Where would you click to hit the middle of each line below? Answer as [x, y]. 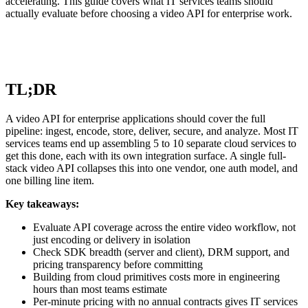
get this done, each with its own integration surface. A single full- [146, 155]
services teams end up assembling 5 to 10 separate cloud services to [151, 143]
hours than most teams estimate [100, 289]
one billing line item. [50, 180]
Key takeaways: [42, 203]
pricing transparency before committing [118, 264]
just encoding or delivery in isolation [112, 239]
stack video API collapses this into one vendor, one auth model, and [152, 168]
